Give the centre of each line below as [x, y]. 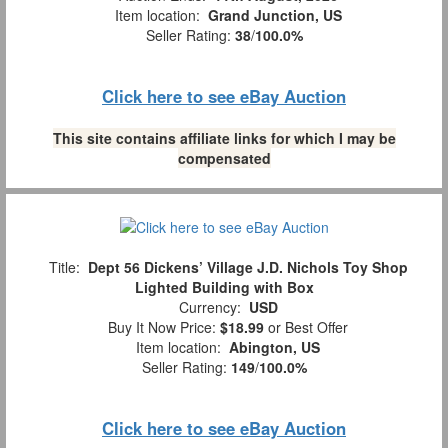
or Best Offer [306, 326]
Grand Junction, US [274, 15]
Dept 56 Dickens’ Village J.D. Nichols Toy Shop [247, 266]
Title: [64, 266]
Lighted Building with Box [224, 286]
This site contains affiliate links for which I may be [224, 138]
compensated [224, 158]
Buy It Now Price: [160, 326]
